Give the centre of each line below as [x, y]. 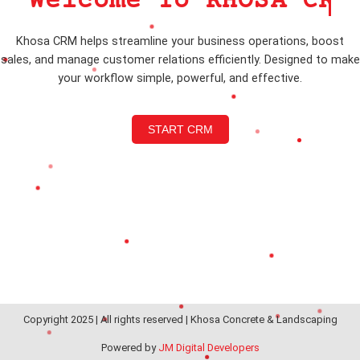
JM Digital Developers [209, 348]
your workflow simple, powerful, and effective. [180, 79]
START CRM [180, 130]
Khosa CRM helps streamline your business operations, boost [180, 42]
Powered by [129, 348]
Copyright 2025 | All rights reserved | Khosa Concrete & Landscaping [180, 319]
